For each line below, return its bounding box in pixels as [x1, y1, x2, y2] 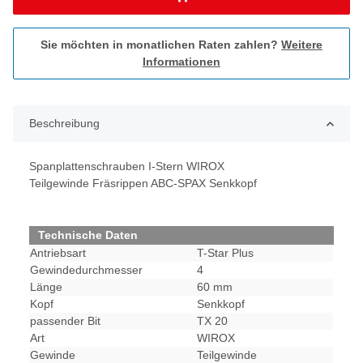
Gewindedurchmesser [30, 263, 143, 277]
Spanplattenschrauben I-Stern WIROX [29, 160, 224, 173]
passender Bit [30, 314, 100, 328]
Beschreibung [29, 117, 100, 130]
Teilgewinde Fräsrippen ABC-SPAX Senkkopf [29, 177, 257, 190]
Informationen [143, 55, 220, 69]
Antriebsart [30, 246, 86, 260]
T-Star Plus [197, 246, 254, 260]
